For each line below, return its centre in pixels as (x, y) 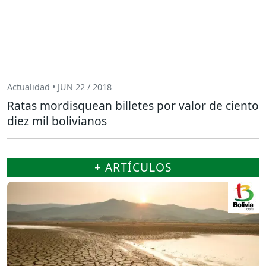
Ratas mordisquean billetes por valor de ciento (133, 106)
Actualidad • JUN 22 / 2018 (59, 87)
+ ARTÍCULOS (133, 167)
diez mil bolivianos (57, 121)
